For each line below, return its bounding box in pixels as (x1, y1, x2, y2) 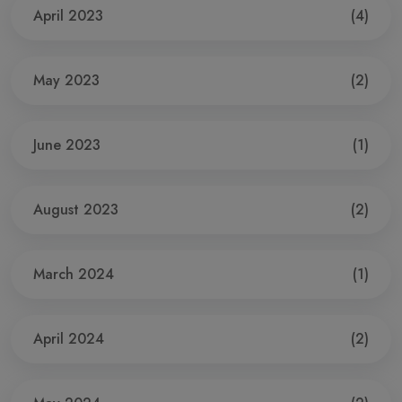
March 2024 (33, 263, 114, 284)
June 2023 (33, 134, 100, 155)
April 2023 (33, 4, 103, 26)
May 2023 (33, 69, 100, 91)
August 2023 (33, 198, 118, 220)
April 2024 (33, 328, 104, 349)
